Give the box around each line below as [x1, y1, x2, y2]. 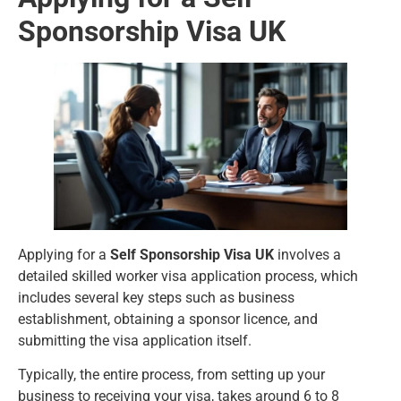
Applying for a [18, 246, 110, 264]
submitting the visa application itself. [18, 332, 255, 350]
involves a [274, 246, 341, 264]
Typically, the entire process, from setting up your [18, 366, 325, 384]
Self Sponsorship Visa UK [110, 246, 274, 264]
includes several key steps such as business [18, 289, 294, 307]
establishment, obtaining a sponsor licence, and [18, 311, 318, 328]
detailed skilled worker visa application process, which [18, 268, 358, 286]
